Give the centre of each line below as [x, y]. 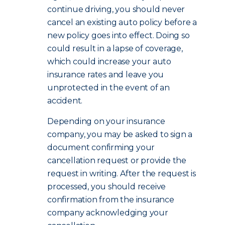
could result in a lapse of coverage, [115, 48]
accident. [65, 101]
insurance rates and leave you [106, 75]
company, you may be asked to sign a [120, 134]
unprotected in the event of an [109, 88]
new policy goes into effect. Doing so [119, 35]
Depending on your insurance [106, 121]
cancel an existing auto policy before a [122, 22]
